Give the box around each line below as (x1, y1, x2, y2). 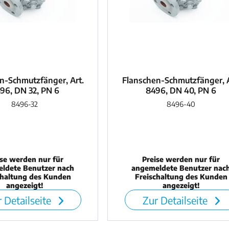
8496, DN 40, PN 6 (146, 85, 217, 96)
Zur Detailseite (142, 194, 210, 207)
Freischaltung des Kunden (134, 172, 227, 181)
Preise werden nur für (142, 155, 220, 164)
